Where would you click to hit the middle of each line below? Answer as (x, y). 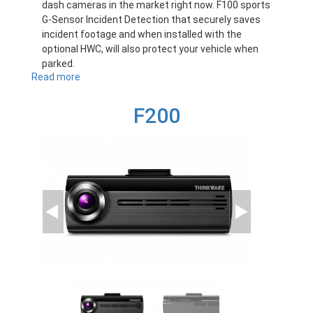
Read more (56, 77)
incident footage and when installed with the (142, 35)
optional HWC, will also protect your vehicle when (150, 49)
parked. (58, 64)
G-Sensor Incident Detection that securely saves (151, 20)
